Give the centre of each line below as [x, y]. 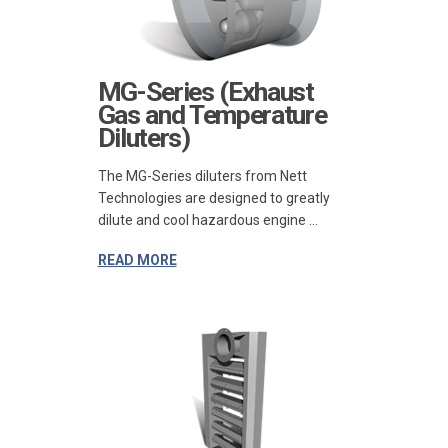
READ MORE [137, 259]
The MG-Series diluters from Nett [202, 175]
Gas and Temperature [212, 114]
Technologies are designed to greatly [213, 197]
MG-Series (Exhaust [205, 91]
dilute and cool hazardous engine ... [207, 219]
